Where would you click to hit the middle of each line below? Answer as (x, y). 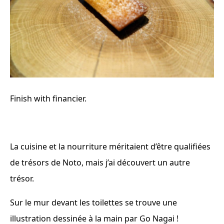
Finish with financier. (48, 98)
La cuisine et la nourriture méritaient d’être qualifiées (110, 146)
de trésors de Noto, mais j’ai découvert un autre (100, 162)
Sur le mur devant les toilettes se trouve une (93, 202)
